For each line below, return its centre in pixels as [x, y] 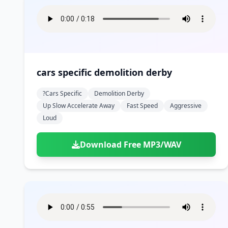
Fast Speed [142, 106]
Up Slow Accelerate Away [79, 106]
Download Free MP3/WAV [130, 145]
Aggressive [186, 106]
